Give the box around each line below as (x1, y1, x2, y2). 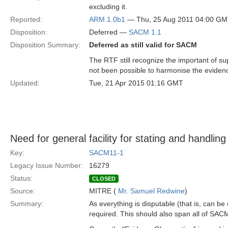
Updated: (10, 79, 40, 87)
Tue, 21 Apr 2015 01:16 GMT (89, 79, 183, 87)
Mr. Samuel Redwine (118, 187, 185, 195)
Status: (10, 174, 33, 182)
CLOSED (92, 176, 116, 182)
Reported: (10, 15, 42, 23)
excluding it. (89, 3, 127, 11)
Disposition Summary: (10, 41, 80, 49)
